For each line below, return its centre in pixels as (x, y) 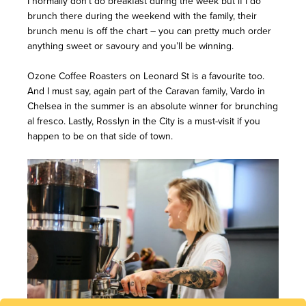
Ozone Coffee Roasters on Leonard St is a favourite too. (147, 76)
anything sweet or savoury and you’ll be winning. (132, 46)
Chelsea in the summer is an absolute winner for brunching (153, 107)
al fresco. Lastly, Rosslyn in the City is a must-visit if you (144, 122)
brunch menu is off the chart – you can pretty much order (149, 31)
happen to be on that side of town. (101, 137)
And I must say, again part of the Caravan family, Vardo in (146, 92)
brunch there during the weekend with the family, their (142, 16)
